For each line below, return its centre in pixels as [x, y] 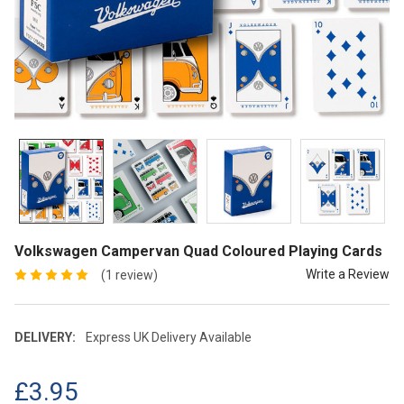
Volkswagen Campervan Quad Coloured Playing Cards [198, 251]
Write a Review [348, 274]
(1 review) [129, 275]
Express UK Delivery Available [168, 337]
